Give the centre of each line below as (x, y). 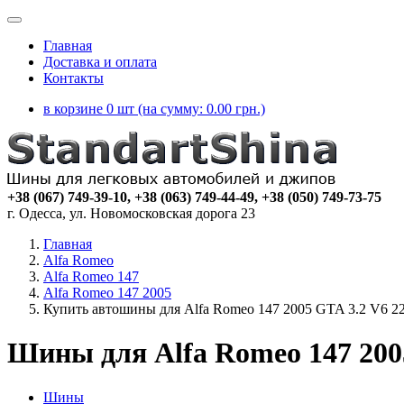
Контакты (73, 78)
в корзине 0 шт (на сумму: (125, 109)
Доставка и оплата (100, 62)
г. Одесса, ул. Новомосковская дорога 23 (131, 213)
